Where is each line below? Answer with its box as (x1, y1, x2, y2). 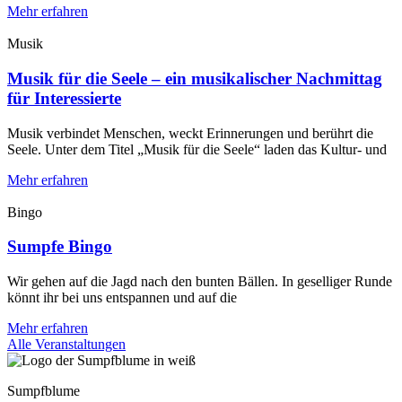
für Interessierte (7, 89, 121, 108)
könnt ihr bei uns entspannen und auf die (7, 290, 237, 306)
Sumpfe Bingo (7, 237, 112, 257)
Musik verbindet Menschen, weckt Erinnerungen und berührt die (7, 125, 373, 141)
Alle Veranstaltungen (7, 336, 126, 353)
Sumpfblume (7, 383, 80, 399)
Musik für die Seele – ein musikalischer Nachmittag (7, 69, 382, 88)
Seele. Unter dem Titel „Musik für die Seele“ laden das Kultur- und (7, 141, 387, 157)
